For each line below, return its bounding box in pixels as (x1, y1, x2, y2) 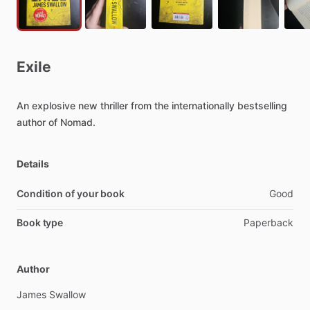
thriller (100, 100, 128, 111)
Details (17, 158, 49, 170)
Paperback (244, 217, 293, 228)
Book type (17, 217, 64, 228)
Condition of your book (17, 188, 125, 199)
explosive (32, 100, 75, 111)
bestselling (237, 100, 287, 111)
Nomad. (60, 116, 95, 128)
